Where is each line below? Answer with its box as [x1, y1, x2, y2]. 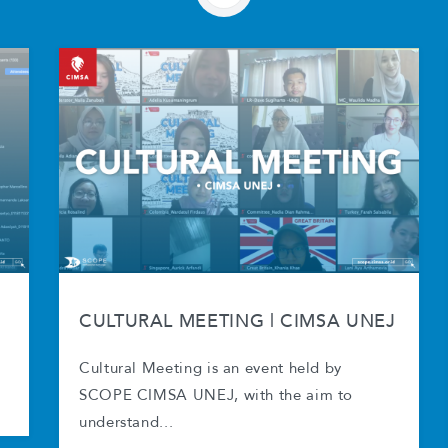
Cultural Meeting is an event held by [79, 362, 343, 376]
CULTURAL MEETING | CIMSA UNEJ [79, 309, 396, 334]
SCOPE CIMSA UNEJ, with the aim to [79, 389, 354, 403]
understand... [79, 416, 174, 430]
